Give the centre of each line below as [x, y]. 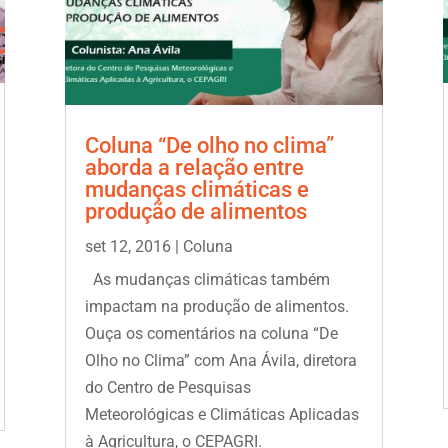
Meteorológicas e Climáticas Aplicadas [221, 415]
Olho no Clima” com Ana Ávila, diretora [220, 361]
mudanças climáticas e [196, 190]
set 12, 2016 [127, 247]
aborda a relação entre [194, 168]
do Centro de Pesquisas [167, 388]
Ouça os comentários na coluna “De [211, 334]
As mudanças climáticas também [207, 280]
